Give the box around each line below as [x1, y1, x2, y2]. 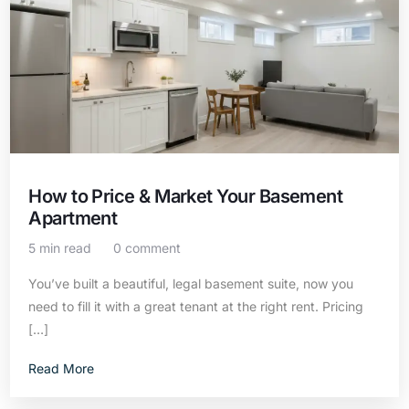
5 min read [28, 240, 92, 256]
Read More [28, 361, 95, 376]
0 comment [113, 240, 182, 256]
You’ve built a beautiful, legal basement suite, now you [28, 276, 354, 291]
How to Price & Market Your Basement [28, 185, 343, 207]
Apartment [28, 207, 118, 229]
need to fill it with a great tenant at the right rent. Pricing [28, 299, 364, 314]
